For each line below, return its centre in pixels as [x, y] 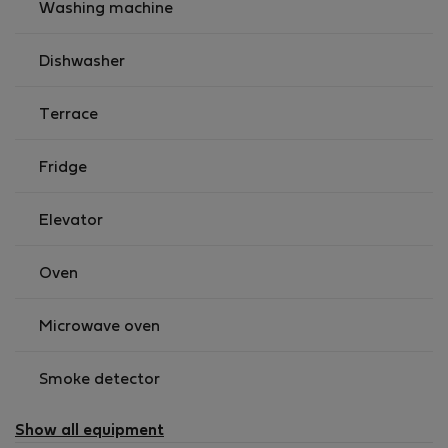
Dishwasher [82, 62]
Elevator [71, 221]
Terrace [68, 115]
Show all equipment [89, 431]
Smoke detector [99, 380]
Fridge [63, 168]
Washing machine [106, 9]
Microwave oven [99, 327]
